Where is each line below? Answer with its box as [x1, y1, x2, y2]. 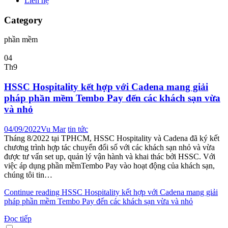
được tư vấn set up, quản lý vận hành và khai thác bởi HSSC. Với [4, 152, 215, 161]
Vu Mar [41, 124, 66, 133]
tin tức [68, 124, 88, 133]
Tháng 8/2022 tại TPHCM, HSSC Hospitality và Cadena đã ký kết [4, 133, 219, 142]
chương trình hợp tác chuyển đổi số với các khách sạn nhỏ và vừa [4, 142, 215, 152]
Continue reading [4, 187, 62, 196]
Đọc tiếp [4, 214, 32, 223]
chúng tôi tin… [4, 170, 52, 179]
